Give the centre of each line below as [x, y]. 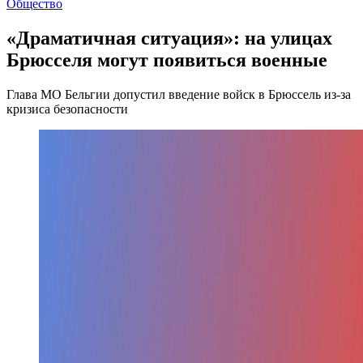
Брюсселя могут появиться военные [167, 60]
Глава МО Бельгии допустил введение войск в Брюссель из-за [179, 94]
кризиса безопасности [67, 109]
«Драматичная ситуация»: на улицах [169, 38]
